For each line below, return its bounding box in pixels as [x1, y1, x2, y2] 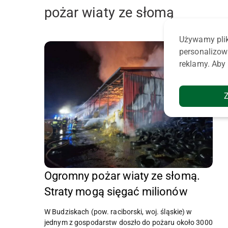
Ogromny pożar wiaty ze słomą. [44, 169, 200, 182]
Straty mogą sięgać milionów [44, 185, 188, 198]
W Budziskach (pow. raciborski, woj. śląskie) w [44, 207, 192, 216]
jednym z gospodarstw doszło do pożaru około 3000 [44, 218, 213, 226]
